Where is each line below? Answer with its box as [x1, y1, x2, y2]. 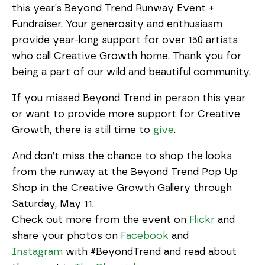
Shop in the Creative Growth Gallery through [12, 183, 232, 193]
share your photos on [12, 231, 121, 241]
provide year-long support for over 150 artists [12, 35, 238, 45]
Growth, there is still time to [12, 125, 153, 135]
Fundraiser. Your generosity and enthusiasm [12, 19, 222, 29]
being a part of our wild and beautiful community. [12, 67, 251, 77]
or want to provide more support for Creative [12, 109, 240, 119]
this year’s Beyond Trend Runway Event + [12, 3, 214, 13]
